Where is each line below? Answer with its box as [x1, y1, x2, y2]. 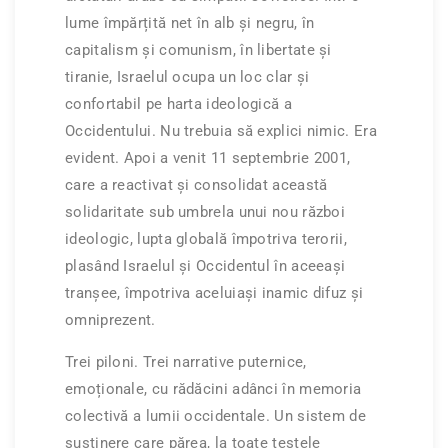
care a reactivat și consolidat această [65, 176, 328, 195]
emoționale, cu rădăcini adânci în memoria [65, 380, 362, 399]
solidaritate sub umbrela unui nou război [65, 203, 346, 222]
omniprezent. [65, 311, 156, 330]
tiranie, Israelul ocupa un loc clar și [65, 68, 310, 87]
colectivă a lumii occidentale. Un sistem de [65, 407, 366, 426]
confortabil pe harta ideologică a [65, 95, 292, 114]
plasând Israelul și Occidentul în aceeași [65, 257, 346, 276]
